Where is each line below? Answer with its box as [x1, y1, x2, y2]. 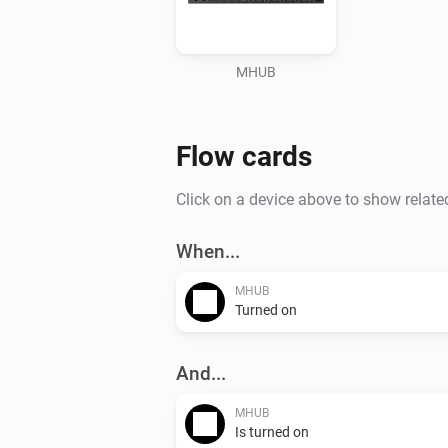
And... [176, 361, 226, 385]
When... [176, 239, 240, 263]
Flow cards [176, 139, 312, 173]
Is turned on [235, 423, 309, 440]
